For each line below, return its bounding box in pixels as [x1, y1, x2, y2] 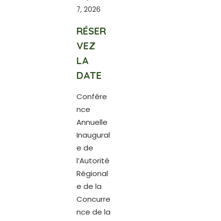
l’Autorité [76, 155, 110, 166]
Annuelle [76, 117, 108, 127]
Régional [76, 168, 108, 179]
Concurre [76, 194, 110, 204]
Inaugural [76, 130, 110, 140]
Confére [76, 91, 107, 102]
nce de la [76, 207, 110, 217]
